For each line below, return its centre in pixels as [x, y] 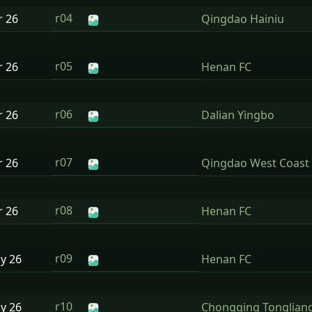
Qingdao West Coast [255, 163]
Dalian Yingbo [238, 115]
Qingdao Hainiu [243, 19]
